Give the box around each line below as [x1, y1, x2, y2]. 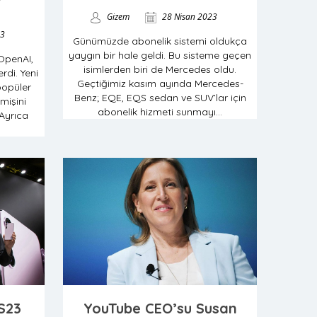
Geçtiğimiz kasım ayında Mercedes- [76, 77, 243, 90]
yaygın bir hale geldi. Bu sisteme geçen [69, 49, 251, 62]
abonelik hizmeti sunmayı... [98, 105, 222, 118]
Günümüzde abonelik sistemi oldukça [73, 35, 247, 47]
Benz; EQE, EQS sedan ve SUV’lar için [74, 91, 246, 104]
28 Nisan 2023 [160, 11, 217, 23]
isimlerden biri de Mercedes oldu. [83, 63, 236, 76]
